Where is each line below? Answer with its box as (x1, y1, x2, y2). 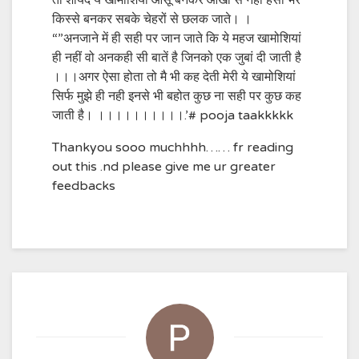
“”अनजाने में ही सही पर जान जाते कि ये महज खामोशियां (52, 30, 301, 46)
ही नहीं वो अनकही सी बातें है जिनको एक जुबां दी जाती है (52, 50, 301, 66)
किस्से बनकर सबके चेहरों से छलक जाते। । (52, 11, 252, 27)
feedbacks (52, 178, 115, 194)
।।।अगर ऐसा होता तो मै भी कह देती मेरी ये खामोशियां (52, 69, 296, 85)
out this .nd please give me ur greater (52, 159, 276, 175)
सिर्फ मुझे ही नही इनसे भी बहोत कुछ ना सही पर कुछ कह (52, 88, 301, 104)
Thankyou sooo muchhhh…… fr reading (52, 139, 293, 155)
